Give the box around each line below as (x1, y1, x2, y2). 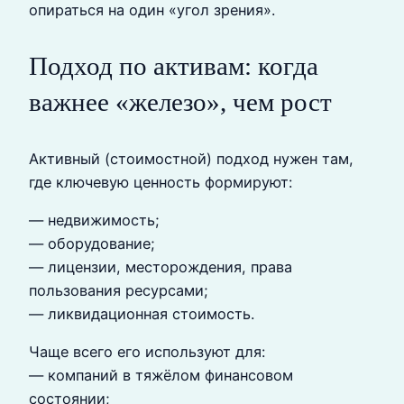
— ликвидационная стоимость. (29, 304, 254, 323)
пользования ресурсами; (29, 280, 208, 299)
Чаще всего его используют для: (29, 343, 265, 362)
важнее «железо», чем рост (29, 87, 332, 117)
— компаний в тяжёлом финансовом (29, 366, 293, 385)
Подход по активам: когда (29, 51, 318, 81)
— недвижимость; (29, 210, 160, 229)
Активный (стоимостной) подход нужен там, (29, 149, 353, 168)
